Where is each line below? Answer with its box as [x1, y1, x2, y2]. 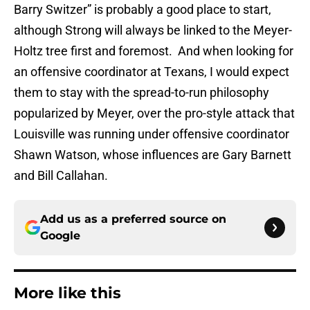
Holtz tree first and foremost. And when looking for [14, 44, 293, 59]
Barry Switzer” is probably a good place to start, [14, 2, 271, 17]
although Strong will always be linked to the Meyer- [14, 23, 292, 38]
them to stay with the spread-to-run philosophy [14, 85, 269, 100]
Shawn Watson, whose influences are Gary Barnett [14, 147, 291, 163]
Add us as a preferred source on [40, 212, 226, 226]
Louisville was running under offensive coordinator [14, 127, 289, 142]
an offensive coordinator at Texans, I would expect [14, 64, 289, 80]
